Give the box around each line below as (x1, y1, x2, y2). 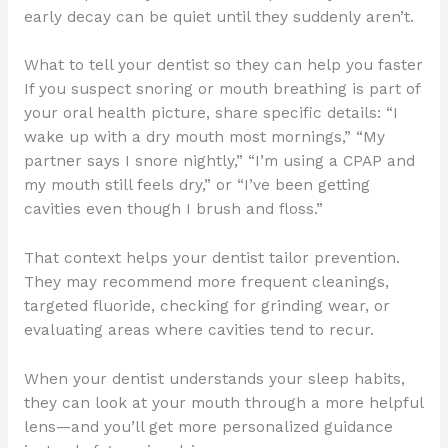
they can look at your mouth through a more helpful (23, 393, 423, 412)
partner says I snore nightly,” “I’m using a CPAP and (23, 152, 415, 171)
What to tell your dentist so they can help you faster (23, 56, 423, 75)
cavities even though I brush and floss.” (23, 200, 323, 219)
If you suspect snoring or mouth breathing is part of (23, 80, 420, 99)
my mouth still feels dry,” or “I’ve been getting (23, 176, 370, 195)
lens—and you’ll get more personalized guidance (23, 417, 393, 436)
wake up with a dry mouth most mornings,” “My (23, 128, 385, 147)
